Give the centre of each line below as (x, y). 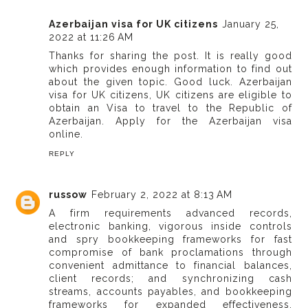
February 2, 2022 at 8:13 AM (162, 194)
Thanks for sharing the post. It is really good (170, 56)
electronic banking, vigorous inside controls (170, 226)
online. (66, 134)
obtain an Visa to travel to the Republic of (170, 108)
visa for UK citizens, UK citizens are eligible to (170, 95)
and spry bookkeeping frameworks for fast (170, 239)
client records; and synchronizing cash (170, 278)
